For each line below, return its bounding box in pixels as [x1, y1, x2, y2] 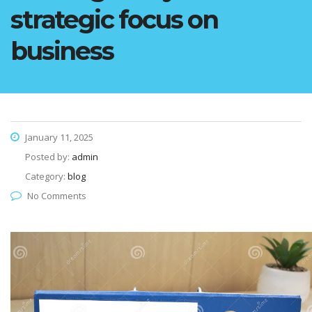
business [10, 35, 114, 66]
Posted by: [25, 150, 72, 163]
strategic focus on [10, 3, 219, 35]
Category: [25, 169, 68, 182]
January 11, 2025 [23, 130, 93, 143]
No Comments [27, 189, 86, 202]
